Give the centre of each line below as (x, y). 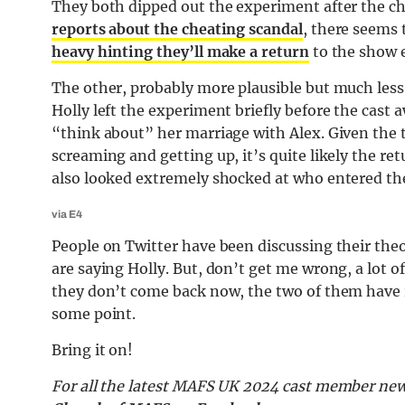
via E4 (67, 215)
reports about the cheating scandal (177, 29)
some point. (94, 314)
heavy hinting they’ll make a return (180, 52)
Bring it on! (93, 350)
